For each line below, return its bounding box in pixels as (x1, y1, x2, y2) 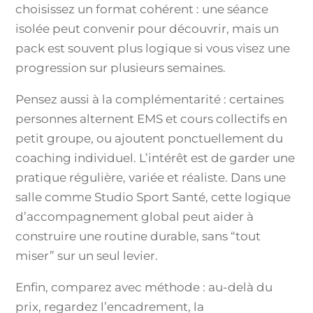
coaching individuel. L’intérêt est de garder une (15, 151, 296, 165)
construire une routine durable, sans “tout (15, 229, 261, 243)
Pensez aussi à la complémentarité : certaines (15, 92, 284, 106)
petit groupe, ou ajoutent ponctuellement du (15, 131, 284, 145)
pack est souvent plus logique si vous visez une (15, 41, 291, 55)
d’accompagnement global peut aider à (15, 210, 254, 224)
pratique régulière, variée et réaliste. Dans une (15, 170, 286, 184)
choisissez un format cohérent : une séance (15, 2, 269, 16)
